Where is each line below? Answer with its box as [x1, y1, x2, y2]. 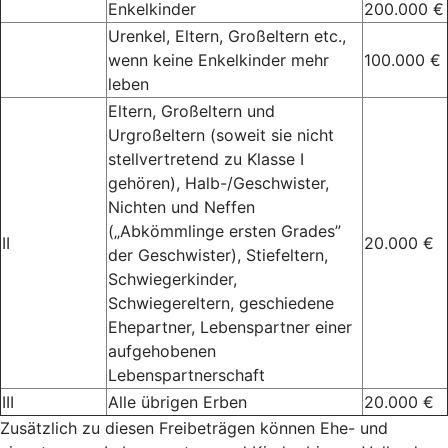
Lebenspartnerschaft [108, 364, 265, 385]
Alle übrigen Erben [108, 391, 247, 412]
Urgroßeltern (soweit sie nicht [108, 124, 334, 145]
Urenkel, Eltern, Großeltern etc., [108, 25, 346, 46]
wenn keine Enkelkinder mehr [108, 49, 329, 70]
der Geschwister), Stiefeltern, [108, 244, 328, 265]
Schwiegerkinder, [108, 268, 237, 289]
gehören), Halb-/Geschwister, [108, 172, 329, 193]
